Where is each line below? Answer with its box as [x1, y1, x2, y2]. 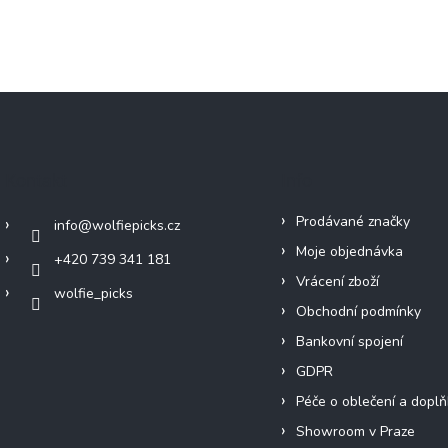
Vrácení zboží [295, 272, 379, 292]
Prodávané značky [295, 212, 410, 232]
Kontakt [5, 170, 67, 192]
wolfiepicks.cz [92, 216, 180, 236]
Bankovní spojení [295, 332, 403, 352]
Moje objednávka [295, 242, 403, 262]
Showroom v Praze [295, 422, 415, 442]
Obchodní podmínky [295, 302, 421, 322]
